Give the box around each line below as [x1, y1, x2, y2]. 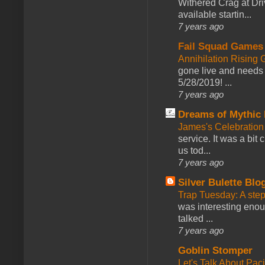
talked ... [178, 213, 213, 224]
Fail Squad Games [178, 40, 263, 52]
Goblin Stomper [178, 244, 253, 256]
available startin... [178, 9, 251, 20]
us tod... [178, 145, 211, 156]
